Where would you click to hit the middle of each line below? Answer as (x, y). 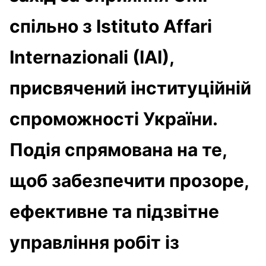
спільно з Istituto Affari (111, 26)
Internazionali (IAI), (92, 57)
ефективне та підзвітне (114, 211)
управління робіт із (94, 242)
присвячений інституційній (130, 88)
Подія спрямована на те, (118, 149)
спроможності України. (113, 118)
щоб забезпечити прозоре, (129, 180)
